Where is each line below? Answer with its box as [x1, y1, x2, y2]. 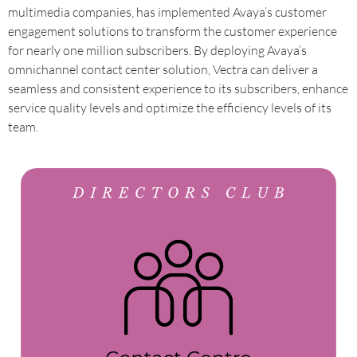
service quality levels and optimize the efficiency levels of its [8, 100, 331, 116]
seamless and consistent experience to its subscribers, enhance [8, 80, 348, 96]
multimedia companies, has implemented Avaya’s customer [8, 4, 327, 20]
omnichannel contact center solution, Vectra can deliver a [8, 61, 318, 77]
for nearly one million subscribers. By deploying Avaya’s [8, 42, 307, 58]
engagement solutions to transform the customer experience [8, 23, 337, 39]
